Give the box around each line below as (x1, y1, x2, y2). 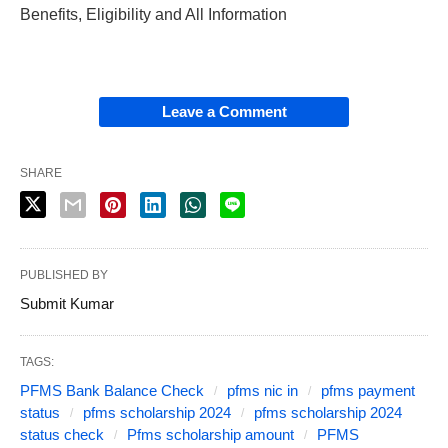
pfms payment (321, 382, 415, 400)
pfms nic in (227, 382, 298, 400)
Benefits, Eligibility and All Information (20, 6, 287, 24)
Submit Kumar (20, 295, 114, 313)
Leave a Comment (161, 103, 287, 121)
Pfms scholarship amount (127, 426, 294, 444)
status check (20, 426, 104, 444)
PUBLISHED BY (20, 268, 108, 283)
